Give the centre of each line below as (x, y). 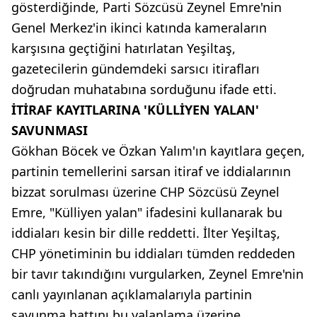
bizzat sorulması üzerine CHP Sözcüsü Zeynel (145, 191)
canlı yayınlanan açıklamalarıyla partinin (132, 294)
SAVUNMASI (50, 130)
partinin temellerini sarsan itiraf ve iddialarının (151, 171)
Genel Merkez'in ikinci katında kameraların (139, 27)
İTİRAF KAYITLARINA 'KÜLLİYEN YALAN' (135, 109)
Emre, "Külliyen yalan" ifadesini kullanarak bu (147, 212)
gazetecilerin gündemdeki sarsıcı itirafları (136, 68)
